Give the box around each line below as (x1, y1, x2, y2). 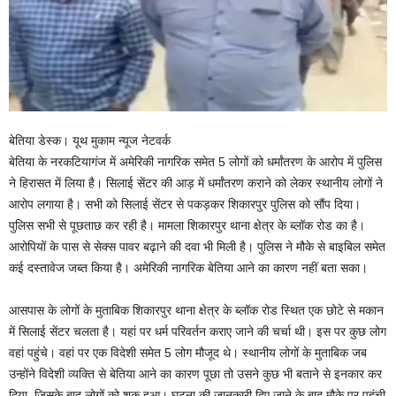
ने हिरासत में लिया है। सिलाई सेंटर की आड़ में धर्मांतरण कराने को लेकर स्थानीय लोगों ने (9, 176, 383, 191)
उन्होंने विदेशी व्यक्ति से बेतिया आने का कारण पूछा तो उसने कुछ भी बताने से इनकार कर (9, 367, 382, 382)
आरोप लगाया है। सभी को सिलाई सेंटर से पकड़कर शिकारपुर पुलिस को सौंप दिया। (9, 197, 361, 212)
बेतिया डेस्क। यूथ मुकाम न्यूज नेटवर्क (9, 133, 171, 148)
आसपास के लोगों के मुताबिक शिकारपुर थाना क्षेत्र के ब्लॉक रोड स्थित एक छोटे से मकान (9, 303, 384, 318)
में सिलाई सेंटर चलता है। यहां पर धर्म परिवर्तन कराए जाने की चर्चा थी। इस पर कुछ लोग (9, 324, 386, 339)
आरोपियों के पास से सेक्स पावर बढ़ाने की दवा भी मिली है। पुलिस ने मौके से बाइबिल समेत (9, 240, 385, 255)
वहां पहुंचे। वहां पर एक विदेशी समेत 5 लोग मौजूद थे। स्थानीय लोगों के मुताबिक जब (9, 346, 367, 361)
